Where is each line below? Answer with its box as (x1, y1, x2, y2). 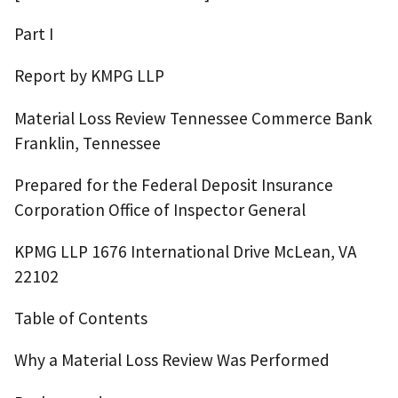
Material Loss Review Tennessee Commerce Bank (14, 107, 372, 129)
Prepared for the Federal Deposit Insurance (14, 173, 333, 195)
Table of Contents (14, 307, 147, 330)
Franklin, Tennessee (14, 131, 161, 154)
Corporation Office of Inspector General (14, 198, 306, 220)
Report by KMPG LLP (14, 65, 164, 87)
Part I (14, 23, 53, 45)
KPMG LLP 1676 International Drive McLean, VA (14, 240, 356, 262)
